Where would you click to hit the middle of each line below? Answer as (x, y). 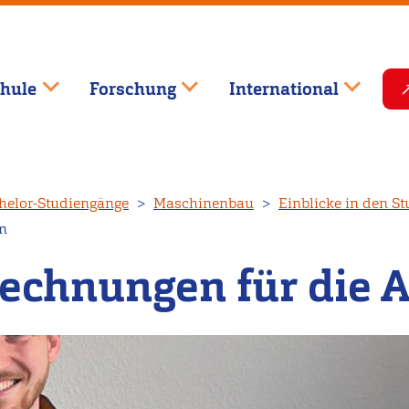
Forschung (132, 89)
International (283, 89)
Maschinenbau (204, 204)
